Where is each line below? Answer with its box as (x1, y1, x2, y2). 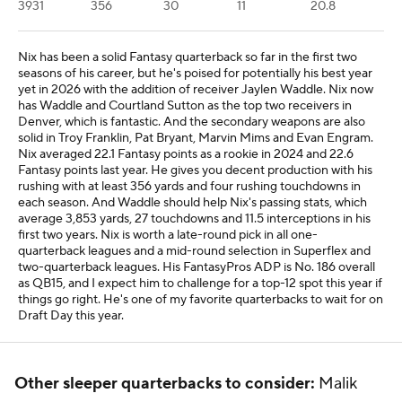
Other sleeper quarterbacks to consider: (14, 373, 315, 394)
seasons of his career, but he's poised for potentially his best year (18, 66, 372, 82)
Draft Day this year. (18, 308, 124, 324)
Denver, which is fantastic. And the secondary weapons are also (18, 114, 365, 130)
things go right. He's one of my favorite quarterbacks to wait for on (18, 292, 383, 308)
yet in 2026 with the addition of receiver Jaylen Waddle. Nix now (18, 82, 373, 98)
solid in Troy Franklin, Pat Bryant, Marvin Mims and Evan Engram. (18, 130, 373, 146)
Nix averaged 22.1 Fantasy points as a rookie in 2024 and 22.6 (18, 146, 354, 162)
